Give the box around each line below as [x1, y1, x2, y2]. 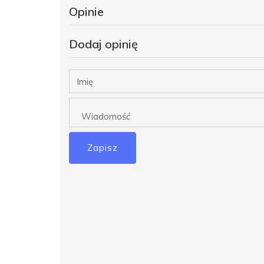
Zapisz [87, 142, 118, 154]
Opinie [69, 4, 104, 19]
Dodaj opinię [69, 37, 138, 52]
